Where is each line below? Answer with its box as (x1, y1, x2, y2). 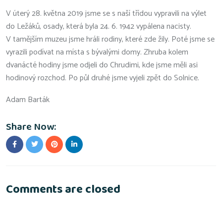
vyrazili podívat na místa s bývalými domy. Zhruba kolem (6, 45, 188, 59)
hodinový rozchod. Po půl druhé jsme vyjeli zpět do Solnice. (6, 71, 199, 85)
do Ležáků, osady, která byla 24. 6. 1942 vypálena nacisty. (6, 19, 191, 33)
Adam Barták (6, 93, 50, 107)
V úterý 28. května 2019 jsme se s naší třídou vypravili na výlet (6, 6, 207, 20)
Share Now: (6, 118, 56, 135)
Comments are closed (6, 180, 120, 200)
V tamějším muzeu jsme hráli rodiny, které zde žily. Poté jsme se (6, 32, 215, 46)
